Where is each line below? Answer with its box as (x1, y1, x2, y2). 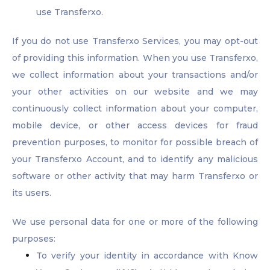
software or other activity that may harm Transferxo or (12, 171, 258, 182)
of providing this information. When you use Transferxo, (12, 52, 258, 64)
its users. (12, 187, 51, 199)
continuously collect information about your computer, (12, 103, 258, 115)
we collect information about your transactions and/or (12, 69, 258, 81)
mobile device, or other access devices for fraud (12, 120, 258, 131)
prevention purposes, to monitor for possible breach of (12, 137, 258, 148)
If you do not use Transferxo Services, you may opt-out (12, 36, 258, 47)
